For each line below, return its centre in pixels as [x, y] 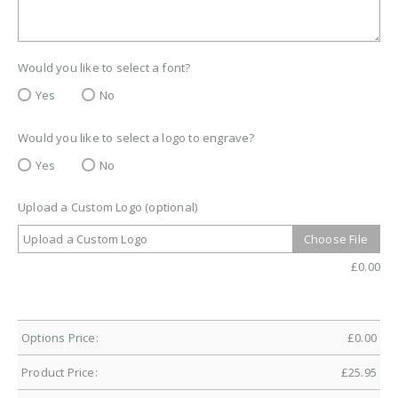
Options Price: [60, 338]
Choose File [335, 239]
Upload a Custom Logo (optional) [108, 207]
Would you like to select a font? [104, 68]
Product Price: [60, 373]
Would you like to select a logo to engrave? [136, 137]
